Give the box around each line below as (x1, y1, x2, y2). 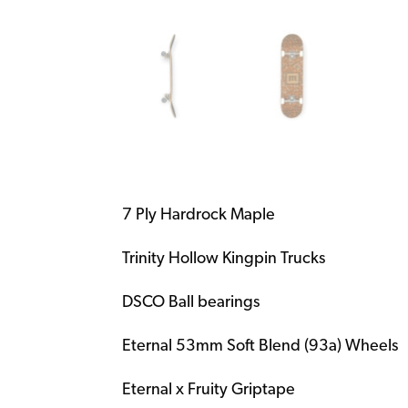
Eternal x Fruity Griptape (122, 381, 296, 399)
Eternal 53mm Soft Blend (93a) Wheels (122, 337, 399, 355)
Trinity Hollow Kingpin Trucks (122, 250, 326, 268)
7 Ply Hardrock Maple (122, 206, 276, 224)
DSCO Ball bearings (122, 293, 260, 311)
